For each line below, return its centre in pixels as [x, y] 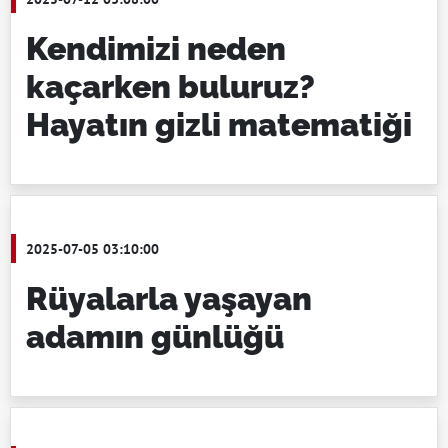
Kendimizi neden [156, 48]
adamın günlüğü [155, 336]
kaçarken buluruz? [170, 86]
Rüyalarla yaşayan [169, 298]
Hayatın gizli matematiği [219, 124]
